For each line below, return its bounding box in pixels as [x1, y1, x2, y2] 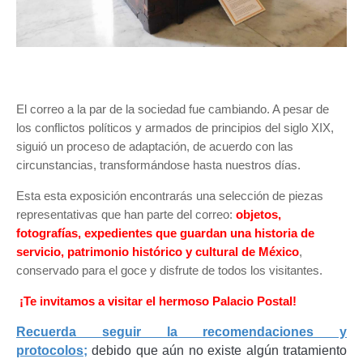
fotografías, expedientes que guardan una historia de [16, 226, 314, 241]
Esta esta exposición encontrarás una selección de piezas [16, 189, 323, 203]
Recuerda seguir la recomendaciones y [16, 325, 347, 340]
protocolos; [16, 344, 88, 358]
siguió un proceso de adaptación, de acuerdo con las [16, 139, 293, 154]
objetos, [236, 207, 281, 222]
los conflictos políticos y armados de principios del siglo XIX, [16, 121, 334, 135]
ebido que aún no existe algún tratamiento [99, 344, 348, 358]
